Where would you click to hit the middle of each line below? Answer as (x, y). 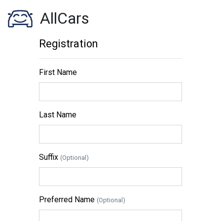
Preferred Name (68, 200)
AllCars (65, 18)
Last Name (58, 115)
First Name (58, 72)
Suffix (50, 157)
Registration (68, 44)
